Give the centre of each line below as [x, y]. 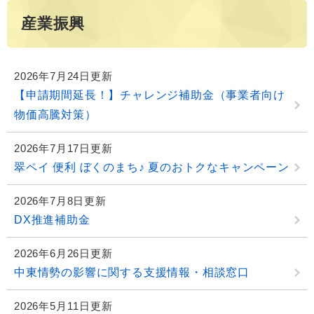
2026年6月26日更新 [63, 254]
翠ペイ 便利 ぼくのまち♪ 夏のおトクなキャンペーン [152, 168]
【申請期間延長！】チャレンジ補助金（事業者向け [150, 95]
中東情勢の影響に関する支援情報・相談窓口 [132, 273]
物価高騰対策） [55, 115]
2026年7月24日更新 [63, 76]
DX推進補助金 [52, 220]
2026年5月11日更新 [63, 306]
